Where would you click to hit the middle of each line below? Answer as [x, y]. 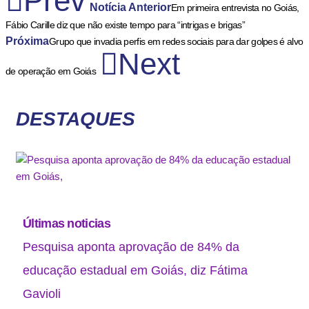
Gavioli [42, 293]
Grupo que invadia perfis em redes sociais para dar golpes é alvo [176, 41]
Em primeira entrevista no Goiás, [235, 7]
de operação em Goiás [51, 71]
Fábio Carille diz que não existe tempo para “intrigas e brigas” [125, 24]
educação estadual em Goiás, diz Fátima [135, 270]
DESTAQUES [76, 119]
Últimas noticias [67, 223]
